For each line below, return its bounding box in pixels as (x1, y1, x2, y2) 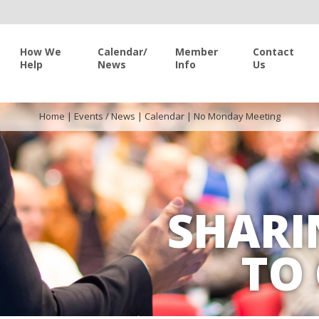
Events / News (73, 110, 135, 122)
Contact (253, 45, 294, 58)
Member (175, 45, 218, 58)
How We (20, 45, 61, 58)
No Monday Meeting (193, 110, 281, 122)
